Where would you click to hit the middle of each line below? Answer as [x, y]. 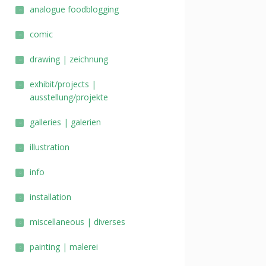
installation [50, 197]
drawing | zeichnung [69, 59]
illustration [50, 147]
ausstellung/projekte [69, 97]
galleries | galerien [65, 122]
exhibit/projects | [63, 84]
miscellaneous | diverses [77, 222]
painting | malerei [64, 247]
